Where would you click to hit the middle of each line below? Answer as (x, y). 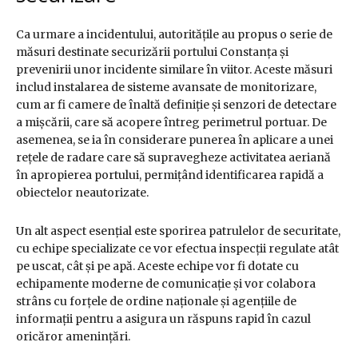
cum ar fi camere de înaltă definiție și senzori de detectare (176, 105)
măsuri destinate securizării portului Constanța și (152, 52)
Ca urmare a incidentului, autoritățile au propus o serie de (174, 35)
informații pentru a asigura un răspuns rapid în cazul (163, 319)
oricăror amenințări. (73, 337)
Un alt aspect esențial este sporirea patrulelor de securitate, (178, 231)
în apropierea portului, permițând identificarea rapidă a (170, 175)
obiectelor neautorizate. (82, 193)
